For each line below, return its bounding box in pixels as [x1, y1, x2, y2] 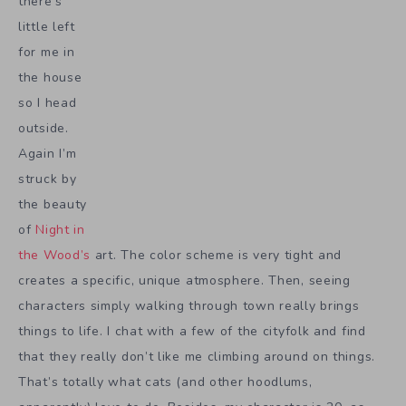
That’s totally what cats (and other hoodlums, [18, 373, 313, 391]
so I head [18, 94, 77, 112]
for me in [18, 43, 75, 62]
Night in [35, 221, 85, 239]
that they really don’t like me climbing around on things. [18, 348, 375, 366]
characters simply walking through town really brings [18, 297, 360, 315]
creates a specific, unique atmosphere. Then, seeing [18, 272, 351, 290]
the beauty [18, 196, 87, 214]
